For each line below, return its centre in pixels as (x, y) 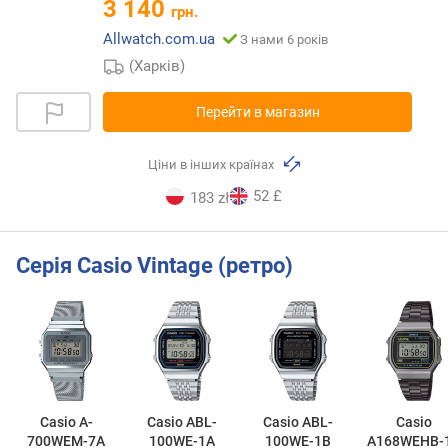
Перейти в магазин (257, 111)
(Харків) (157, 65)
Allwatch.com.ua (159, 38)
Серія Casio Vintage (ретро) (154, 266)
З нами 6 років (284, 39)
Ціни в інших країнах (213, 164)
